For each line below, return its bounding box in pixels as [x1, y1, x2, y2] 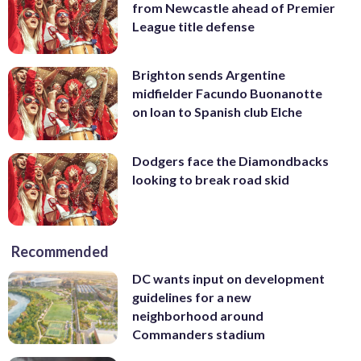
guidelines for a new [132, 289, 251, 305]
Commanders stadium [132, 326, 265, 342]
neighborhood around [132, 308, 263, 324]
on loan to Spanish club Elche [132, 104, 302, 120]
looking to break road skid [132, 171, 289, 187]
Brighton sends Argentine [132, 67, 285, 83]
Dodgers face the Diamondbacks [132, 152, 329, 168]
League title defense [132, 18, 255, 34]
